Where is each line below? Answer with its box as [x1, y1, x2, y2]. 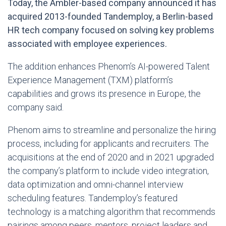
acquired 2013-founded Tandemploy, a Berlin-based [8, 11, 213, 22]
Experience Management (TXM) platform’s [8, 75, 173, 85]
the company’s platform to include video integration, [8, 165, 209, 176]
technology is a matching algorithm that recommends [8, 206, 215, 217]
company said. [8, 102, 64, 112]
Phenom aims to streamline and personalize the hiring [8, 125, 216, 135]
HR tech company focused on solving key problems [8, 25, 214, 35]
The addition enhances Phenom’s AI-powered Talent [8, 61, 210, 72]
